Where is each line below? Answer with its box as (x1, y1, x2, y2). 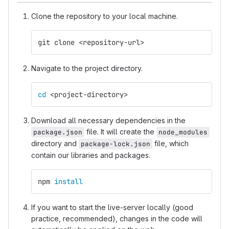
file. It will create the (84, 127, 156, 136)
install (54, 176, 83, 186)
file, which (152, 139, 189, 148)
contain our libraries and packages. (31, 150, 150, 159)
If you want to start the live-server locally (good (31, 202, 193, 212)
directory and (31, 139, 79, 148)
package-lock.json (81, 139, 150, 148)
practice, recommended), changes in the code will (31, 214, 202, 223)
